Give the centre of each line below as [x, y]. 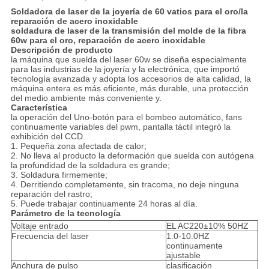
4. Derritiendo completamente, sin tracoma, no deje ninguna [125, 185]
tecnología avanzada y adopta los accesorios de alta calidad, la [131, 79]
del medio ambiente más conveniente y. [86, 98]
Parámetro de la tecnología [65, 213]
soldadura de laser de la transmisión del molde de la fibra [128, 31]
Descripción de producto [62, 50]
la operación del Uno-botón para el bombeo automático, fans [126, 117]
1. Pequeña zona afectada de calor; [78, 146]
